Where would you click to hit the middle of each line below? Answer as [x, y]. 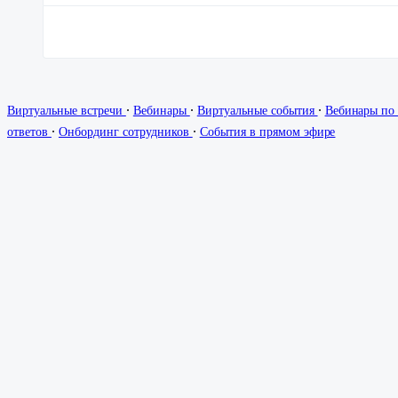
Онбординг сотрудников [125, 132]
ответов [29, 132]
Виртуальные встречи [67, 111]
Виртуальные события [257, 111]
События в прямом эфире [267, 132]
